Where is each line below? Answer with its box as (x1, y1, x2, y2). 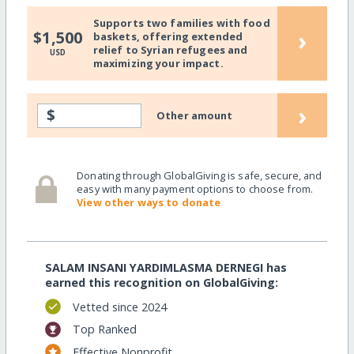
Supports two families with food (92, 16, 270, 31)
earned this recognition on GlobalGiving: (44, 274, 278, 290)
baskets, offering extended (92, 29, 243, 44)
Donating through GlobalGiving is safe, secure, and (77, 168, 322, 183)
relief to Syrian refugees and (92, 43, 248, 58)
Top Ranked (72, 322, 137, 337)
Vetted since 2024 (72, 299, 167, 314)
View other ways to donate (77, 195, 221, 210)
